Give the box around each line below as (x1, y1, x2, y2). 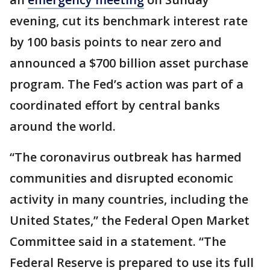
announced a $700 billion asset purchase (10, 55, 248, 71)
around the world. (10, 118, 116, 134)
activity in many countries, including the (10, 191, 248, 207)
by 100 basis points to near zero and (10, 34, 222, 50)
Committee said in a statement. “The (10, 233, 226, 250)
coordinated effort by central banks (10, 97, 220, 113)
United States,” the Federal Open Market (10, 212, 250, 228)
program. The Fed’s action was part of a (10, 76, 243, 92)
